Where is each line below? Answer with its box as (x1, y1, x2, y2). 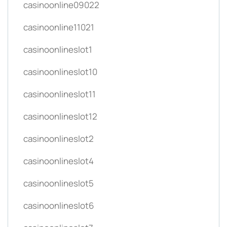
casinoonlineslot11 (23, 88, 96, 100)
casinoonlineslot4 (23, 155, 94, 167)
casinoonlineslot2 (23, 132, 94, 144)
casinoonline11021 (23, 21, 94, 33)
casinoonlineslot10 (23, 65, 97, 78)
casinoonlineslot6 (23, 199, 94, 211)
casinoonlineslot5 (23, 177, 94, 189)
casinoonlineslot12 (23, 110, 97, 122)
